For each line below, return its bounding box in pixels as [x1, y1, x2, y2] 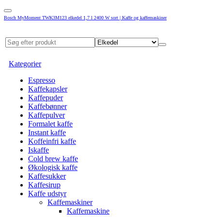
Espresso [28, 76, 55, 84]
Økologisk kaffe [28, 163, 77, 171]
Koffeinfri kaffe [28, 137, 76, 145]
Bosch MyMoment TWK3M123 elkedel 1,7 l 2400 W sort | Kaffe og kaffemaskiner [4, 15, 167, 20]
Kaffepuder [28, 93, 63, 102]
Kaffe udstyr [28, 189, 66, 198]
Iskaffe [28, 146, 49, 154]
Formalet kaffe [28, 120, 73, 128]
